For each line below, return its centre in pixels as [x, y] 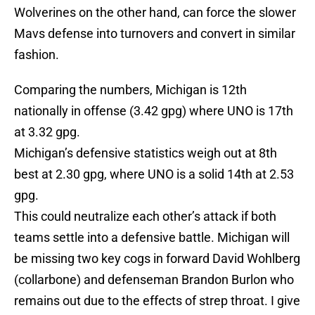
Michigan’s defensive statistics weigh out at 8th [146, 153]
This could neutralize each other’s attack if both [145, 217]
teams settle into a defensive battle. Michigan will [152, 238]
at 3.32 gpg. [47, 132]
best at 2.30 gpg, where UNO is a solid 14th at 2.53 [154, 174]
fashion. [37, 55]
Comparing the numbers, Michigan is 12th [130, 90]
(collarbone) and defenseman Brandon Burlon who [154, 280]
